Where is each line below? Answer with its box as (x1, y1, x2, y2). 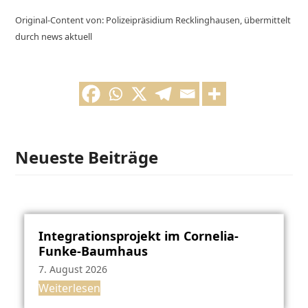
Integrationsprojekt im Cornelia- (38, 227, 239, 244)
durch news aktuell (15, 30, 93, 43)
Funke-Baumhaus (38, 242, 148, 259)
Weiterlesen (38, 280, 100, 296)
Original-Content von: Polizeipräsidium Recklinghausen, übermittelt (15, 13, 291, 26)
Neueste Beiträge (15, 145, 159, 168)
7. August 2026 (38, 262, 107, 276)
